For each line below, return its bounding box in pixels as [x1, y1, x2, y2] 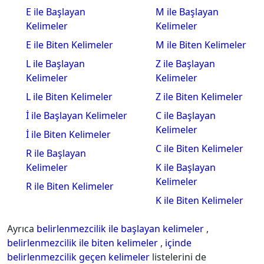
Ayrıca [7, 222, 37, 235]
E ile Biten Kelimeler [26, 38, 113, 51]
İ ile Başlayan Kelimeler [26, 109, 127, 122]
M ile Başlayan [156, 5, 219, 18]
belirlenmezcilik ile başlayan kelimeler [37, 222, 206, 235]
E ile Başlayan [26, 5, 85, 18]
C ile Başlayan [156, 109, 216, 122]
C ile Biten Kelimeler [156, 142, 243, 155]
